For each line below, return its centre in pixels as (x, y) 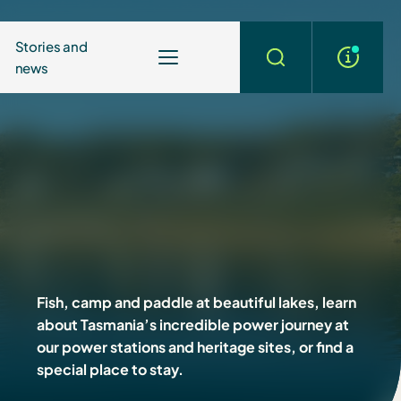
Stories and (51, 47)
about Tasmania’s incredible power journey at (193, 324)
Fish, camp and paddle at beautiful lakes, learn (196, 302)
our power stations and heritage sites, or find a (195, 347)
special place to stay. (110, 369)
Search (297, 68)
